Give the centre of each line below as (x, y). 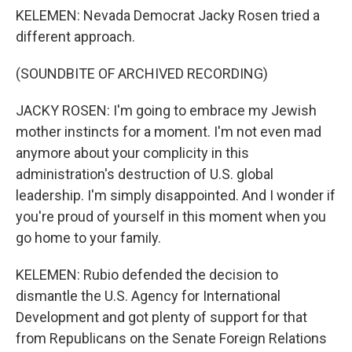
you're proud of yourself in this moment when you (171, 216)
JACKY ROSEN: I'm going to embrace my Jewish (166, 110)
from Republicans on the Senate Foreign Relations (171, 338)
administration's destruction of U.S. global (145, 174)
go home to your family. (88, 238)
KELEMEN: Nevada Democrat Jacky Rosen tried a (168, 15)
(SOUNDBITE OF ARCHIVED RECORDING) (142, 73)
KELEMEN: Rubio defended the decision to (147, 275)
